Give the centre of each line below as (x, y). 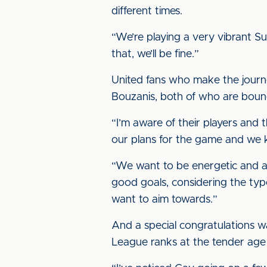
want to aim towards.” (164, 200)
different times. (147, 11)
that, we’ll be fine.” (155, 54)
